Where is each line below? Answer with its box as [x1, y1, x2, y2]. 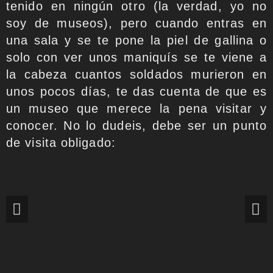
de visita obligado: [6, 135, 116, 149]
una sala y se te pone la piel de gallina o [6, 33, 267, 47]
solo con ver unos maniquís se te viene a [6, 50, 267, 64]
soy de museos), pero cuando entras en [6, 16, 267, 30]
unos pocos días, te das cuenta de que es [6, 84, 267, 98]
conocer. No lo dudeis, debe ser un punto [6, 118, 267, 132]
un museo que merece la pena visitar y [6, 101, 267, 115]
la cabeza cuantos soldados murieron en [6, 67, 267, 81]
